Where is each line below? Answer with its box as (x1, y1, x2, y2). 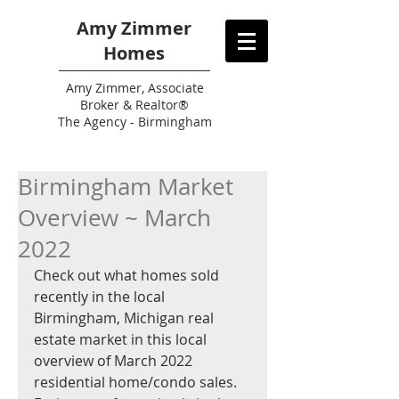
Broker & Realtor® (80, 96, 189, 113)
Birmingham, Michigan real (34, 308, 217, 328)
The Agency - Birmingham (57, 113, 212, 130)
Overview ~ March (18, 202, 211, 233)
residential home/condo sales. (34, 372, 240, 392)
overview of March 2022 (34, 351, 196, 370)
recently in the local (34, 287, 168, 306)
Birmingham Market (18, 171, 233, 202)
